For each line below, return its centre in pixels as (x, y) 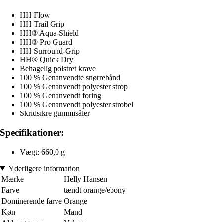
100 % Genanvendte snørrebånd (70, 78)
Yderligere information (44, 168)
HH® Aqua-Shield (49, 33)
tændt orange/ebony (95, 190)
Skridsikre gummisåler (55, 113)
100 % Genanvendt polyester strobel (77, 105)
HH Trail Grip (42, 24)
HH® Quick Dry (47, 60)
